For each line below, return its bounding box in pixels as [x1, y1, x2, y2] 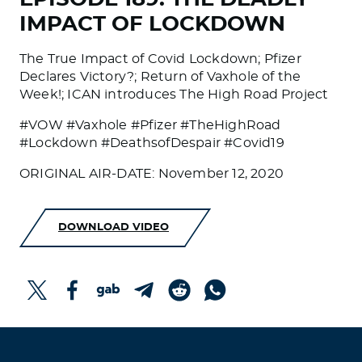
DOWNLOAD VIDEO [58, 221, 169, 234]
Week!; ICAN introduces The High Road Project [19, 88, 329, 102]
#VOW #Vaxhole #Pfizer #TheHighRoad [19, 119, 281, 133]
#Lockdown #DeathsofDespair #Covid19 [19, 137, 284, 150]
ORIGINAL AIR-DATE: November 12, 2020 [19, 167, 284, 181]
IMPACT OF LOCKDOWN [19, 14, 285, 36]
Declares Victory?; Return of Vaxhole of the [19, 70, 301, 84]
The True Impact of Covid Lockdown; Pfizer [19, 53, 301, 66]
